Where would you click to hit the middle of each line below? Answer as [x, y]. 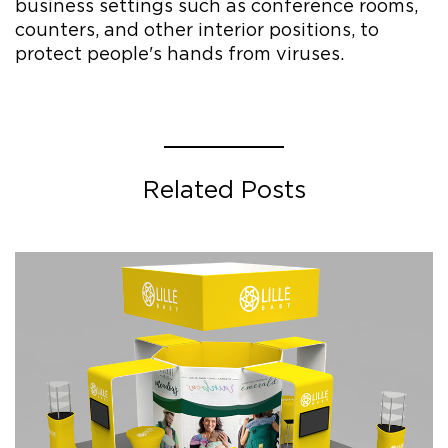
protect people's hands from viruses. [179, 53]
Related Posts [224, 189]
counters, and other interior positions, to [197, 29]
